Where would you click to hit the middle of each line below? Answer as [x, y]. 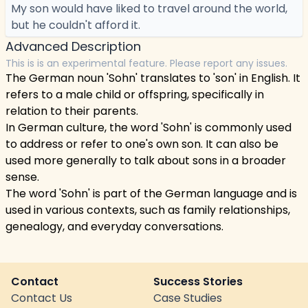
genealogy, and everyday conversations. [114, 227]
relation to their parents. [72, 111]
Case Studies [188, 298]
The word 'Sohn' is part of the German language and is [151, 194]
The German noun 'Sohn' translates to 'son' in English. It [153, 78]
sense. [22, 177]
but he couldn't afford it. [76, 25]
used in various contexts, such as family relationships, [148, 210]
